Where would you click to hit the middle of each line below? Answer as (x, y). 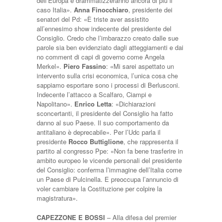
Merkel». (50, 66)
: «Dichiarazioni (134, 104)
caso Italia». (55, 10)
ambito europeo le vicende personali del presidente (109, 160)
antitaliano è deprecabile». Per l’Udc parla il (99, 132)
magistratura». (57, 198)
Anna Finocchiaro (101, 10)
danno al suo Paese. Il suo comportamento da (103, 123)
